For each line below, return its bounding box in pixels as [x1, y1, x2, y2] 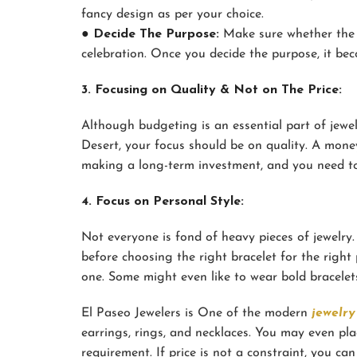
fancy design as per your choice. [81, 8, 264, 22]
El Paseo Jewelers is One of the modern [81, 307, 312, 320]
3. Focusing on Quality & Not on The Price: [81, 84, 342, 97]
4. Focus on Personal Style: [81, 195, 244, 209]
